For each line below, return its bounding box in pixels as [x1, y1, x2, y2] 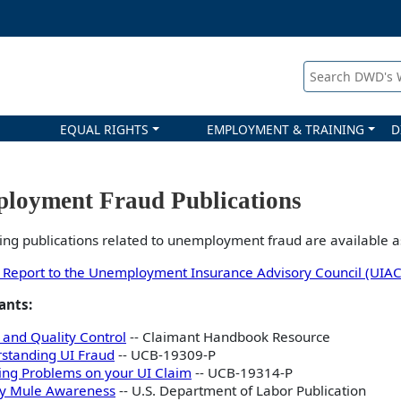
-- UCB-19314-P [192, 363, 293, 381]
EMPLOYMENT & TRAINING [207, 121, 365, 138]
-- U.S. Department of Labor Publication [115, 381, 366, 399]
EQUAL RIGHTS [60, 121, 149, 138]
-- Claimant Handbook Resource [126, 328, 330, 346]
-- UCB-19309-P [115, 346, 216, 363]
